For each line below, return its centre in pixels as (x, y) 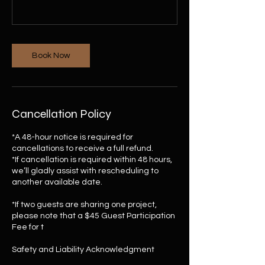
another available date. (57, 182)
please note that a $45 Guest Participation (93, 216)
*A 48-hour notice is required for (72, 137)
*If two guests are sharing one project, (84, 205)
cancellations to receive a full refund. (83, 148)
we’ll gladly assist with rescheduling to (85, 171)
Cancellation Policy (62, 114)
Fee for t (28, 227)
